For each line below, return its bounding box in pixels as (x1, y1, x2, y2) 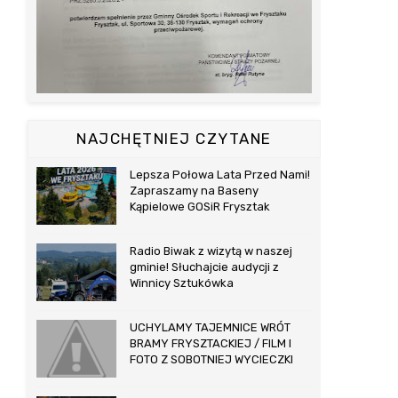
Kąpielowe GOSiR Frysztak (130, 200, 270, 213)
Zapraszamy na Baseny (130, 184, 259, 197)
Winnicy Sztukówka (130, 276, 234, 290)
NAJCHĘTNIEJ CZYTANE (76, 130, 272, 147)
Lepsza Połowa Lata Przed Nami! (130, 168, 310, 181)
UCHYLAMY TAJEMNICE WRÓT (130, 321, 291, 334)
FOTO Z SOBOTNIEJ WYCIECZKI (130, 353, 293, 366)
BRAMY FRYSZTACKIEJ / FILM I (130, 337, 291, 350)
